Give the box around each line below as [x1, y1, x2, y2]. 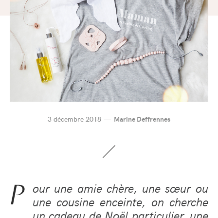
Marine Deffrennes [113, 114, 170, 124]
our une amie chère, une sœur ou [32, 180, 208, 196]
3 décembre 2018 [48, 114, 102, 124]
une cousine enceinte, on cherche [32, 193, 208, 209]
